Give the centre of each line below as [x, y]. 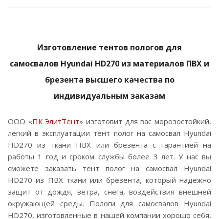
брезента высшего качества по [109, 79]
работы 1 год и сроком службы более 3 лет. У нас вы [109, 156]
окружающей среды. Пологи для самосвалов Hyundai [109, 203]
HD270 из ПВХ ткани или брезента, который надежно [109, 180]
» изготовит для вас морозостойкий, [145, 121]
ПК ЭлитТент [56, 121]
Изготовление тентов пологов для [109, 47]
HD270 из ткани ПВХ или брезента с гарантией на [109, 144]
